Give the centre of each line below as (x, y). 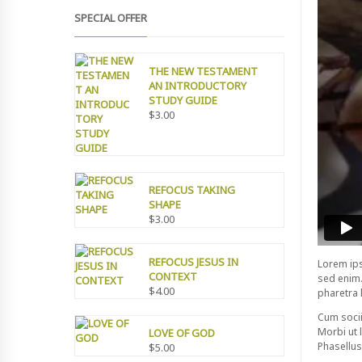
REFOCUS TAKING (192, 190)
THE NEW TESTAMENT (204, 72)
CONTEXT (173, 277)
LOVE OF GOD (182, 333)
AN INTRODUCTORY (198, 86)
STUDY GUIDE (183, 101)
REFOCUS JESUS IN (194, 262)
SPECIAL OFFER (111, 17)
